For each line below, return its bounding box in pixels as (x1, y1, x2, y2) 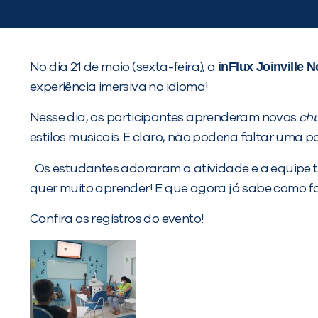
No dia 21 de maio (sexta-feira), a (30, 60, 218, 74)
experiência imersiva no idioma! (30, 80, 214, 94)
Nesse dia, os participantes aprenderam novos (30, 111, 299, 124)
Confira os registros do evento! (30, 212, 204, 226)
